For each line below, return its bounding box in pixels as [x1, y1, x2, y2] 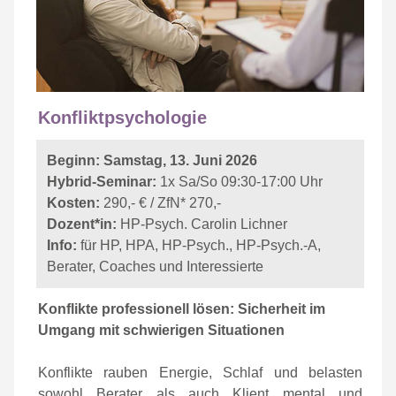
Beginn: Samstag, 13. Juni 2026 [47, 153, 257, 168]
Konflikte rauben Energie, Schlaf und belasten [38, 365, 362, 380]
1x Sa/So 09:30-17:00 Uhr [156, 174, 323, 189]
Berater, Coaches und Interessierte [47, 259, 263, 274]
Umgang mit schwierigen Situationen [38, 323, 285, 338]
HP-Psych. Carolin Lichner [120, 217, 287, 232]
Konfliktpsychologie [38, 108, 207, 127]
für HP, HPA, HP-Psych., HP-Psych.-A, [77, 238, 321, 253]
